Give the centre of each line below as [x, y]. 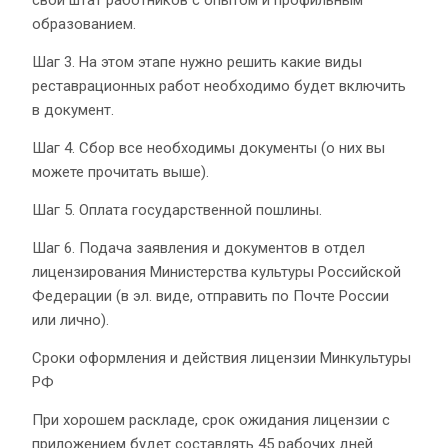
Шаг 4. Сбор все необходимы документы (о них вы [208, 147]
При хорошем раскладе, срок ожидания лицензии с [211, 419]
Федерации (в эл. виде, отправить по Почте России [210, 295]
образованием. [84, 23]
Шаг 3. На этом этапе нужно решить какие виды [197, 61]
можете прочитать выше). [120, 171]
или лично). [70, 319]
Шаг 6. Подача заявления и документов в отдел [198, 247]
